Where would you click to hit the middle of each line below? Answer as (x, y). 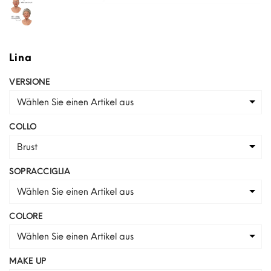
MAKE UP (28, 260)
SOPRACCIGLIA (40, 171)
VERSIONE (29, 81)
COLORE (26, 216)
